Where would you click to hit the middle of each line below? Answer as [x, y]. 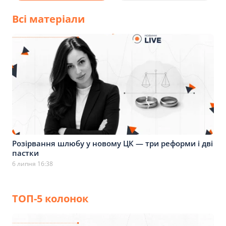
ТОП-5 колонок [50, 199]
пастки [25, 153]
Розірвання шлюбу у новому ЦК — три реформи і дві [112, 143]
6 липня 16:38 [33, 164]
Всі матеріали [48, 19]
